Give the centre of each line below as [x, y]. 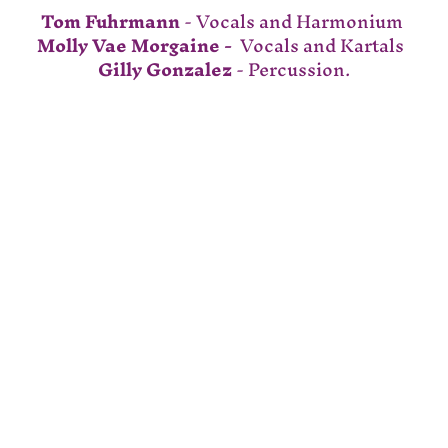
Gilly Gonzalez [165, 69]
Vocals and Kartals [323, 45]
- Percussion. [291, 69]
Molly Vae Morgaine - [136, 45]
